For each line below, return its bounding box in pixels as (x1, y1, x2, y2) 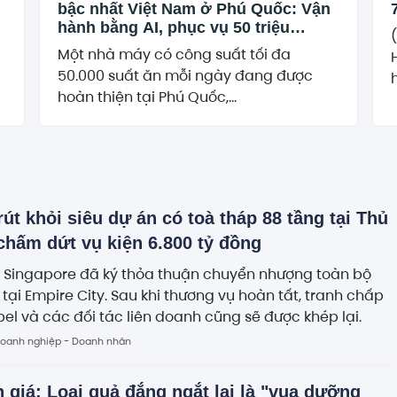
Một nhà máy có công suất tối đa (58, 44, 292, 64)
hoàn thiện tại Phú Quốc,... (58, 87, 237, 106)
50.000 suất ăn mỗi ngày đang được (58, 66, 314, 85)
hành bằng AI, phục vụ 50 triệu (58, 18, 291, 36)
